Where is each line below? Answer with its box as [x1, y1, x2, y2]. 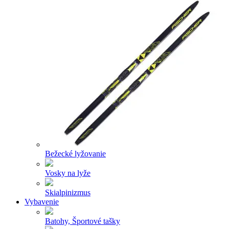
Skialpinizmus [45, 188, 90, 197]
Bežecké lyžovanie [45, 149, 106, 158]
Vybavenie [25, 197, 59, 206]
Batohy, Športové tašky [45, 216, 120, 225]
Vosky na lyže [45, 168, 90, 177]
